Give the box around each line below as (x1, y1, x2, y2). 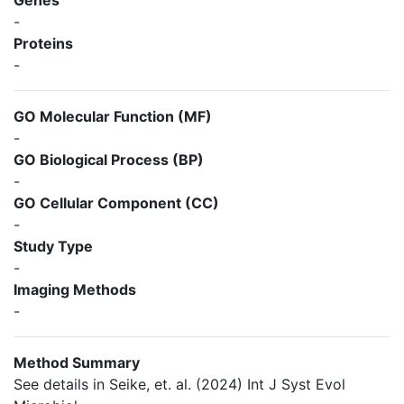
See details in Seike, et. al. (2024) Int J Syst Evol (14, 375, 345, 393)
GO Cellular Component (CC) (14, 194, 219, 212)
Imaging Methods (14, 280, 136, 298)
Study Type (14, 237, 93, 255)
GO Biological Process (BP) (14, 151, 204, 169)
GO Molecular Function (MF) (14, 107, 212, 125)
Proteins (14, 34, 73, 52)
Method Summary (14, 353, 140, 372)
